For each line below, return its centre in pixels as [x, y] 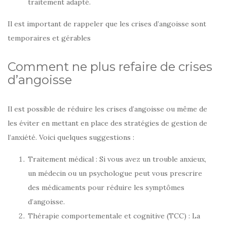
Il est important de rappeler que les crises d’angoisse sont [107, 24]
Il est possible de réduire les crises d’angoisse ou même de [107, 109]
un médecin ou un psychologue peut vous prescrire [115, 174]
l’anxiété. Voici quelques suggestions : [71, 138]
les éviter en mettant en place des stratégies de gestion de [107, 123]
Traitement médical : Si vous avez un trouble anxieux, [117, 159]
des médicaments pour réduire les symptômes [106, 188]
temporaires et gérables [49, 38]
